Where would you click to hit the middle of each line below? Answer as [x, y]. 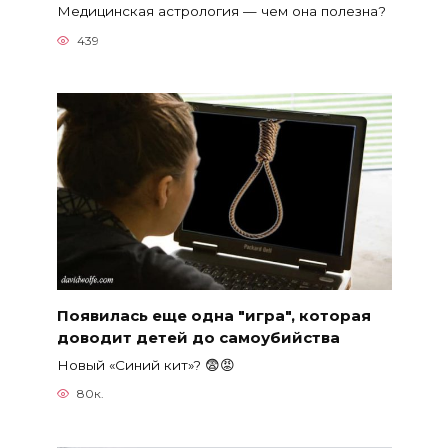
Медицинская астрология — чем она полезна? [221, 10]
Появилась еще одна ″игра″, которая [213, 315]
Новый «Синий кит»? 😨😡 [145, 364]
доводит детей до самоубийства [198, 337]
